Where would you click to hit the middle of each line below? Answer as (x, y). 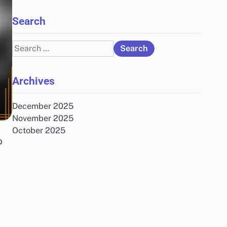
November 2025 (43, 118)
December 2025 (43, 106)
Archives (33, 81)
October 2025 (39, 130)
